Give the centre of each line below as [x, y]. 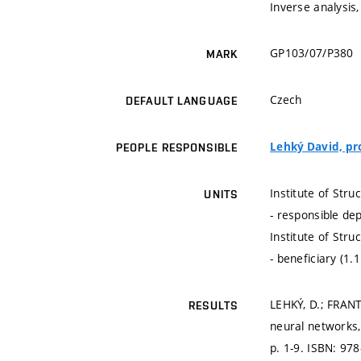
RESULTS [213, 306]
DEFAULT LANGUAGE [182, 101]
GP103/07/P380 [312, 53]
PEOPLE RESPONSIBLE [176, 148]
